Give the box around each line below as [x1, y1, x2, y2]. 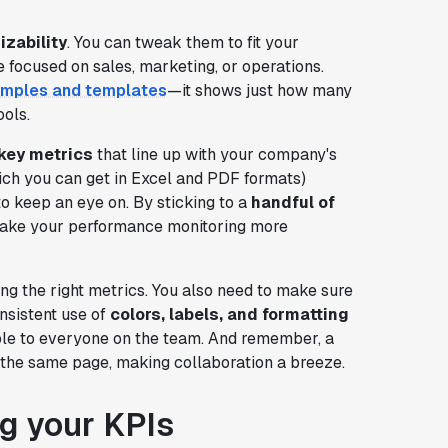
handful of [250, 191, 335, 213]
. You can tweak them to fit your [66, 31, 299, 53]
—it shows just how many [166, 79, 352, 101]
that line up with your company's [92, 143, 337, 165]
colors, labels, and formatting [109, 303, 349, 325]
